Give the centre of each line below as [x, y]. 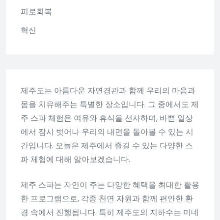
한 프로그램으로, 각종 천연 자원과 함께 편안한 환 [107, 198]
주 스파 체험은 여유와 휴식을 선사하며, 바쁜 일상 [107, 118]
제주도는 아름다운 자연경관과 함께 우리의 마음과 [108, 90]
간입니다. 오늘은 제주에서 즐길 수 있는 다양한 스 [107, 145]
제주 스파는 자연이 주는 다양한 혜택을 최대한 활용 [110, 185]
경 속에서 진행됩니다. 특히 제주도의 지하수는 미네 [110, 212]
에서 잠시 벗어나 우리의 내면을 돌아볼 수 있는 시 [107, 132]
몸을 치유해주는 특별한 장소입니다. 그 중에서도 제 [110, 104]
